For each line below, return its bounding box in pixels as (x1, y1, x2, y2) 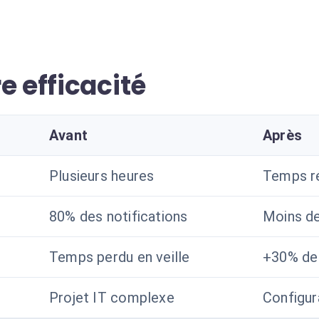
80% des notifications (49, 208, 188, 225)
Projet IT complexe (49, 289, 174, 306)
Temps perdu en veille (49, 249, 190, 266)
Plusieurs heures (49, 167, 155, 184)
